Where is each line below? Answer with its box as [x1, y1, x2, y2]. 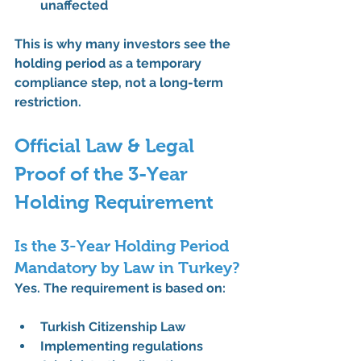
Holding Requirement [15, 190, 214, 213]
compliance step [15, 74, 118, 90]
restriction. [15, 93, 81, 110]
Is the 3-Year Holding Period [15, 236, 233, 255]
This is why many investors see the [15, 35, 234, 52]
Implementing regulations [40, 338, 203, 354]
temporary [136, 55, 205, 71]
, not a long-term [118, 74, 226, 90]
